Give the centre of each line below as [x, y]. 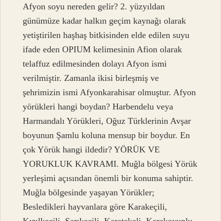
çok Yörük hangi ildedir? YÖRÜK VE [92, 150]
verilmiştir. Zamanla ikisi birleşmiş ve [91, 78]
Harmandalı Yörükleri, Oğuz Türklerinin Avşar [107, 121]
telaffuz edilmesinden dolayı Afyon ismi [95, 64]
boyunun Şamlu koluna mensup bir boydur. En [107, 135]
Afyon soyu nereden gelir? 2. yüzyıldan [94, 7]
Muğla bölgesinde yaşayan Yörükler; [89, 193]
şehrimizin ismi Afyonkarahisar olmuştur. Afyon [110, 92]
